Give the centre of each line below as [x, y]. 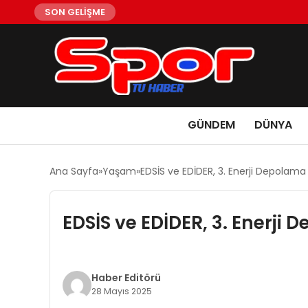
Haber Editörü [126, 277]
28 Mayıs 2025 [121, 291]
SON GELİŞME [75, 12]
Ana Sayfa [74, 171]
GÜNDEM [211, 124]
